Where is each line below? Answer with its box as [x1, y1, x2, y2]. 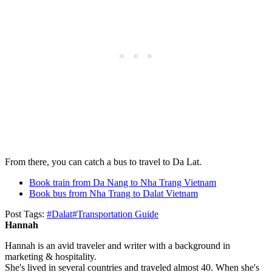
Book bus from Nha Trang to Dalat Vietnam [29, 188, 198, 199]
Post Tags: [5, 209, 47, 220]
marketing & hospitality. [5, 251, 97, 262]
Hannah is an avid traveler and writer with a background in [5, 240, 230, 251]
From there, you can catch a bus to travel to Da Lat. [5, 157, 202, 168]
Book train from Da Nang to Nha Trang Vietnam [29, 177, 216, 188]
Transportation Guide [77, 209, 158, 220]
